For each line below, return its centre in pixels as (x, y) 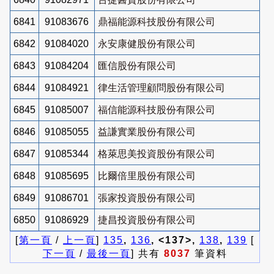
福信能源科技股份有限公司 (157, 109)
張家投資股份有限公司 (147, 198)
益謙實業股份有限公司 (147, 131)
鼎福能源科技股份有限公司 (157, 21)
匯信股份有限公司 (137, 65)
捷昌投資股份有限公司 (147, 220)
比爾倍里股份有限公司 (147, 176)
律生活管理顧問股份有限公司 (161, 87)
